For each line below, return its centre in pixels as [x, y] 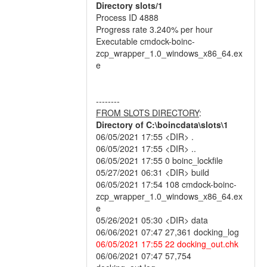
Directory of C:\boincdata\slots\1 [162, 125]
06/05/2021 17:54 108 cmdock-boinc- [166, 184]
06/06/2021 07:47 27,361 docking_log [167, 232]
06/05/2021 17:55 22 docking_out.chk [167, 244]
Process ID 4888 [127, 17]
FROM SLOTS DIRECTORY [148, 113]
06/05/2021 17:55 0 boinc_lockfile [159, 160]
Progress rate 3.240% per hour [154, 29]
